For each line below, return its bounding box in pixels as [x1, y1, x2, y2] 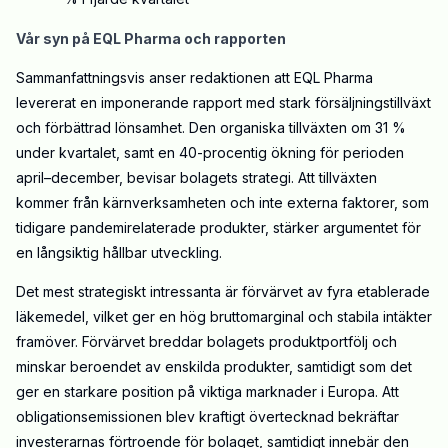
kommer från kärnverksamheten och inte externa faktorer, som [16, 194, 429, 212]
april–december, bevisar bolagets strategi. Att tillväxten [16, 169, 377, 187]
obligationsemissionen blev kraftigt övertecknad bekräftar [16, 408, 399, 426]
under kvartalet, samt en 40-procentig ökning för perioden [16, 144, 404, 162]
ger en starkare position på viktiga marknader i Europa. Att [16, 383, 399, 401]
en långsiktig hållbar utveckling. [16, 244, 222, 262]
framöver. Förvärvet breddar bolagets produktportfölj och [16, 333, 397, 351]
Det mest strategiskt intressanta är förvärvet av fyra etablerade [16, 283, 430, 301]
